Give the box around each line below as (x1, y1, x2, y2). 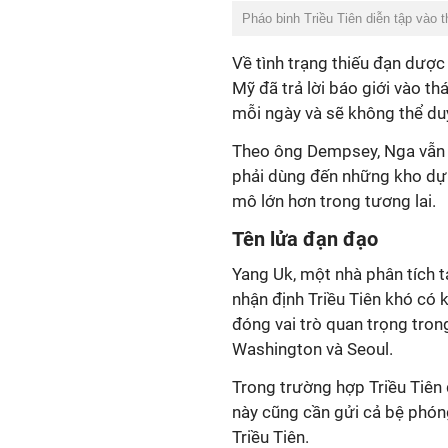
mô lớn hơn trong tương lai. (232, 191, 436, 211)
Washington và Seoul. (232, 339, 393, 359)
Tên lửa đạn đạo (232, 227, 378, 251)
